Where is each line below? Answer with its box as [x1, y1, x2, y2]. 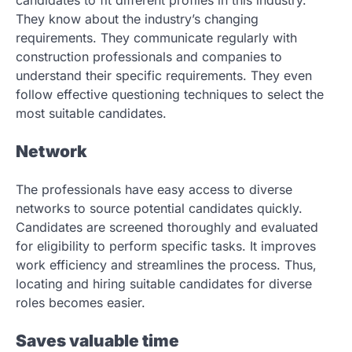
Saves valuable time [16, 330, 179, 350]
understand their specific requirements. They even [16, 68, 312, 84]
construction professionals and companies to [16, 49, 282, 65]
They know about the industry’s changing [16, 11, 258, 27]
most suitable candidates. [16, 105, 167, 122]
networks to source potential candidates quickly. [16, 200, 302, 216]
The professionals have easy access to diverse [16, 181, 292, 197]
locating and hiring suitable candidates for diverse [16, 275, 312, 291]
